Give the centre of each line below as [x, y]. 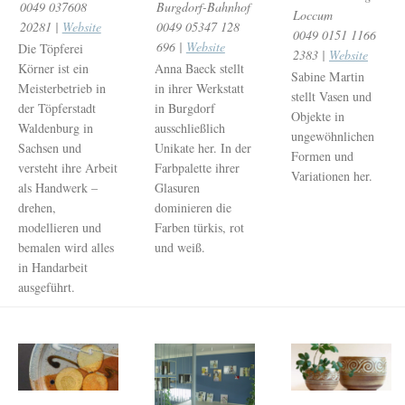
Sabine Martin [328, 76]
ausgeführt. [47, 287]
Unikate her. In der [203, 147]
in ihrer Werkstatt [200, 88]
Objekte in [318, 116]
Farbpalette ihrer [198, 167]
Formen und [323, 155]
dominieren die [193, 207]
